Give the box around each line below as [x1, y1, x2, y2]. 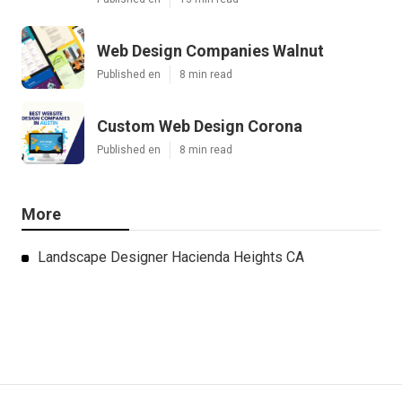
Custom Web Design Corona [97, 117, 302, 136]
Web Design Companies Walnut [97, 41, 324, 61]
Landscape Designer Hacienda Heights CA [38, 249, 304, 267]
